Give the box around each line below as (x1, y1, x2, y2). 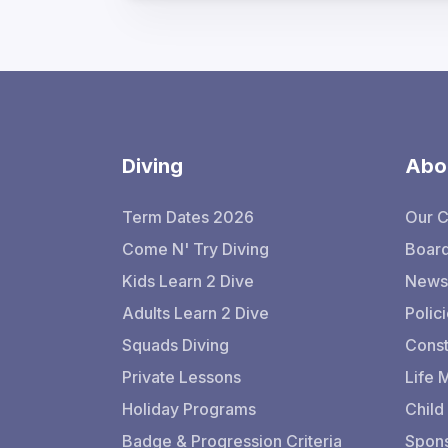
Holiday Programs (122, 399, 256, 419)
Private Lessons (122, 367, 241, 387)
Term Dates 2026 (122, 207, 254, 227)
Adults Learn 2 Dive (122, 303, 269, 323)
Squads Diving (122, 335, 229, 355)
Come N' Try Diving (122, 239, 269, 259)
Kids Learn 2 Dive (122, 271, 254, 291)
